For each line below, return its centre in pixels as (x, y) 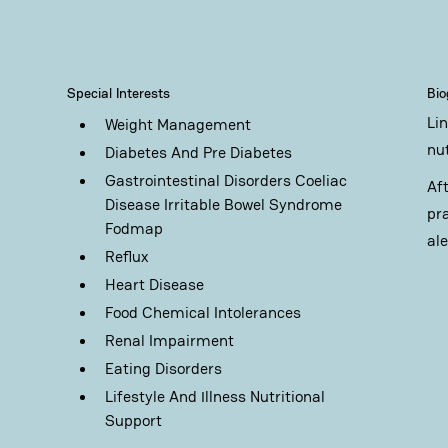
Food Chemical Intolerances (203, 312)
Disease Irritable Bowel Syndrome (224, 204)
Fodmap (134, 228)
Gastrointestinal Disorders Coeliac (226, 180)
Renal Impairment (170, 340)
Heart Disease (155, 284)
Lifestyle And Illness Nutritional (215, 396)
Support (134, 420)
